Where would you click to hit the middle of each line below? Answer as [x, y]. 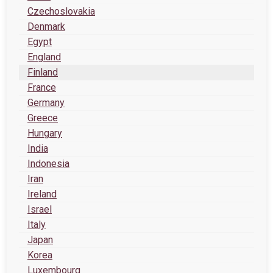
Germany [46, 103]
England [44, 57]
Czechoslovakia [61, 11]
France [42, 87]
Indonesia [48, 164]
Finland [43, 72]
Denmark [46, 27]
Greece [43, 118]
